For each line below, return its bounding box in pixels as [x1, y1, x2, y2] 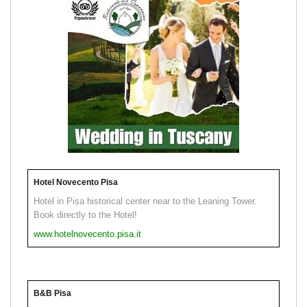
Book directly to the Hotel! [34, 209, 137, 220]
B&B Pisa [34, 288, 71, 298]
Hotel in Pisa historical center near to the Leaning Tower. [34, 195, 257, 206]
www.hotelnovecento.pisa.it [34, 228, 141, 239]
